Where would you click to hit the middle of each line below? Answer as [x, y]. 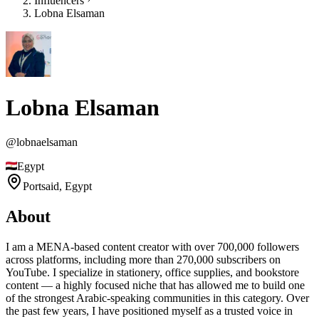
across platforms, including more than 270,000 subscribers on [143, 260]
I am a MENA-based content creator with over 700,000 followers [152, 247]
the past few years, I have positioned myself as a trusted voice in [149, 311]
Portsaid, [44, 187]
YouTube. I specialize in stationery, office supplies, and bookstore [152, 273]
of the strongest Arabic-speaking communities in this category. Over [157, 298]
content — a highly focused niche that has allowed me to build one [155, 286]
